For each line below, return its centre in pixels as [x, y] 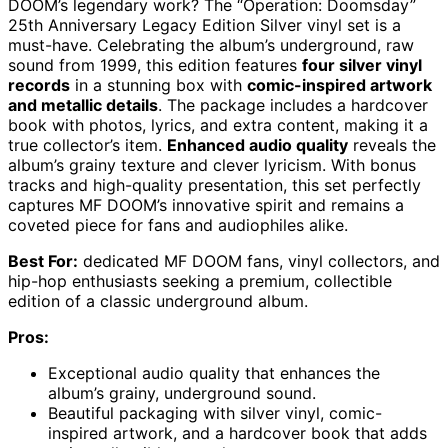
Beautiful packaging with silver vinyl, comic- [215, 412]
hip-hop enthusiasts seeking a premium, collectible [200, 280]
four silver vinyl [362, 64]
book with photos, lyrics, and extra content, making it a [218, 124]
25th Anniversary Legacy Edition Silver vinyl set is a [204, 24]
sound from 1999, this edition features [155, 64]
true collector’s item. [87, 144]
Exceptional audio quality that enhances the [214, 372]
